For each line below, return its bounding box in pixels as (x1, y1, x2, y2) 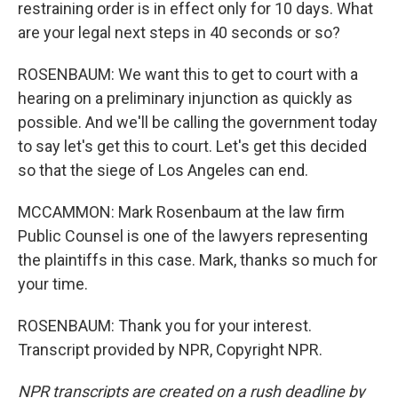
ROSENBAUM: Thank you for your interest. (18, 316, 312, 335)
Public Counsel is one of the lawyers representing (18, 227, 368, 245)
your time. (18, 275, 88, 293)
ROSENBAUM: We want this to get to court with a (18, 65, 358, 84)
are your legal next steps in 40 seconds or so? (18, 23, 340, 42)
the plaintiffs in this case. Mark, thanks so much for (18, 251, 378, 269)
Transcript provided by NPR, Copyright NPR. (18, 340, 322, 359)
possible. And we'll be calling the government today (18, 113, 378, 131)
